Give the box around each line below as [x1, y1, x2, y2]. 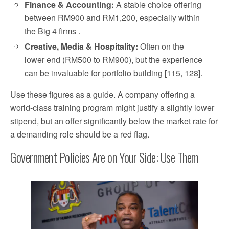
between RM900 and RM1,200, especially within [25, 11, 200, 24]
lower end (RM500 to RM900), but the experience [25, 53, 203, 65]
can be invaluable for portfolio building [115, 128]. [25, 66, 203, 79]
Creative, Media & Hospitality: [25, 40, 139, 52]
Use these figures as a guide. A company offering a [10, 88, 195, 100]
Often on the [138, 40, 185, 52]
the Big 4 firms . [25, 25, 81, 37]
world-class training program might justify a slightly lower [10, 101, 214, 113]
